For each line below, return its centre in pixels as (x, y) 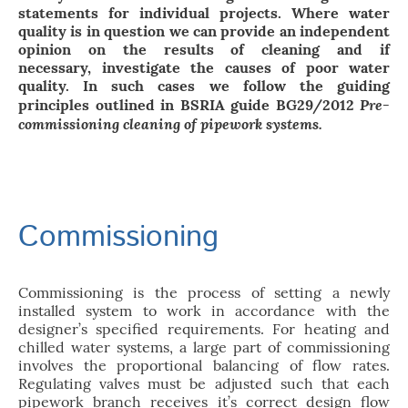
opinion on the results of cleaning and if (204, 50)
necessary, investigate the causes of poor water (204, 68)
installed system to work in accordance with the (204, 311)
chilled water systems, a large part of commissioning (204, 347)
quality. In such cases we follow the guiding (204, 86)
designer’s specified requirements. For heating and (204, 329)
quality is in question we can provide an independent (204, 31)
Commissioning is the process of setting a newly (204, 293)
